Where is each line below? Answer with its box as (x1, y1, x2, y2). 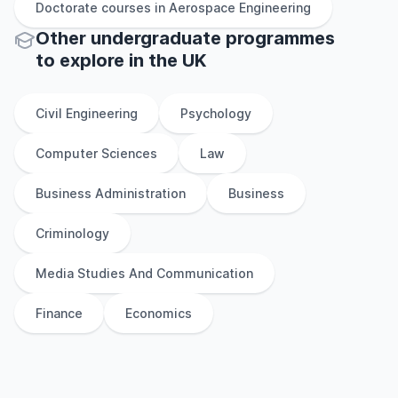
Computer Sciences (36, 146, 157, 161)
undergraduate (91, 28, 221, 49)
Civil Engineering (36, 106, 138, 121)
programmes (221, 28, 335, 49)
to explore (36, 50, 124, 71)
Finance (36, 306, 83, 321)
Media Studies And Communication (36, 266, 253, 281)
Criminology (36, 226, 109, 241)
